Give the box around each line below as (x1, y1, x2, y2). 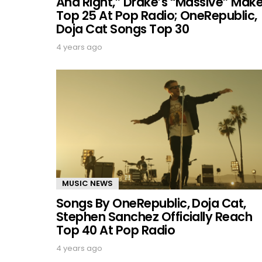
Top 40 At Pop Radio (56, 221, 175, 239)
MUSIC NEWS (62, 177, 113, 189)
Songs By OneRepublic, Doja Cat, (56, 194, 246, 212)
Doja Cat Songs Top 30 (56, 20, 189, 37)
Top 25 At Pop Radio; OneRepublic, (56, 7, 257, 24)
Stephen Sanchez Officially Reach (56, 208, 253, 225)
